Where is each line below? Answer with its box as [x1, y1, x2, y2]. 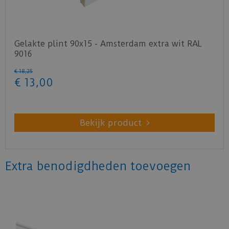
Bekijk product [79, 117, 142, 128]
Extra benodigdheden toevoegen [5, 158, 191, 173]
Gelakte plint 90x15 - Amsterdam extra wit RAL [14, 38, 202, 49]
